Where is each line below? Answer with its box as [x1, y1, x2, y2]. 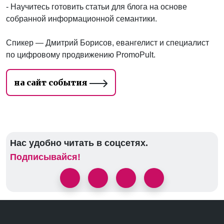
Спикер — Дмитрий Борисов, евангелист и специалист [6, 38, 209, 47]
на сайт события [14, 77, 89, 87]
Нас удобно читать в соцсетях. [10, 138, 148, 148]
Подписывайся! [10, 152, 80, 162]
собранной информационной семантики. [6, 14, 157, 23]
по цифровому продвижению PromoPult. [6, 50, 155, 59]
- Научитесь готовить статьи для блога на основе [6, 2, 187, 11]
